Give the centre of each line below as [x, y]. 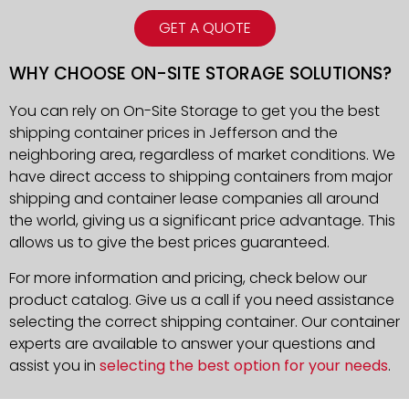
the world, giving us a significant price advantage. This [202, 221]
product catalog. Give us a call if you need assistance [202, 299]
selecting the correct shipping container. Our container [204, 321]
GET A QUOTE [204, 28]
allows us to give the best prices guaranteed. [169, 243]
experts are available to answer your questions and [192, 343]
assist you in [54, 365]
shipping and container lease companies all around [194, 199]
